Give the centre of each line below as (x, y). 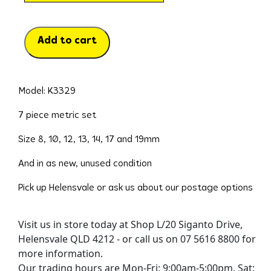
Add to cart (67, 41)
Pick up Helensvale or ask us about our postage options (135, 188)
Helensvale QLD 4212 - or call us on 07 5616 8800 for (137, 239)
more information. (60, 253)
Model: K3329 (47, 91)
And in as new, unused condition (85, 164)
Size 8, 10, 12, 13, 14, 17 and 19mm (89, 139)
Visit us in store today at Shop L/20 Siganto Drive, (130, 224)
